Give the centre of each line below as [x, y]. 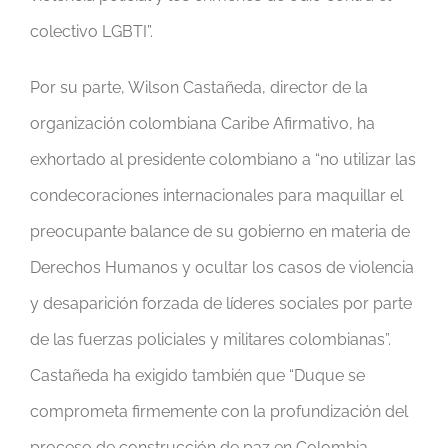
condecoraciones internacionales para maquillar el [216, 196]
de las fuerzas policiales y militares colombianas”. [210, 340]
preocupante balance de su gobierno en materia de [220, 232]
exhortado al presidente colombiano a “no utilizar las [223, 160]
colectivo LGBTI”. [91, 32]
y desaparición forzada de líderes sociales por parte [221, 304]
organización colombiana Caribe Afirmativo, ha [202, 124]
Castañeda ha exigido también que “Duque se [197, 376]
